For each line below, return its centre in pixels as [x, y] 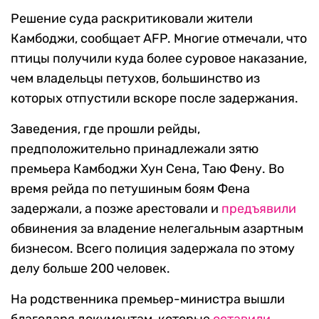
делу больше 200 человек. [90, 269]
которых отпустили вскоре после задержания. [155, 99]
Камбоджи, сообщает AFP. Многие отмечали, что [159, 39]
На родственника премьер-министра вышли [148, 299]
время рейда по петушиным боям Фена [130, 189]
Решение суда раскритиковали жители [132, 19]
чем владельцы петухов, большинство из [135, 79]
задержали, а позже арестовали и [116, 209]
